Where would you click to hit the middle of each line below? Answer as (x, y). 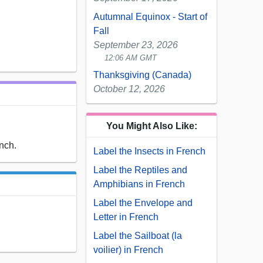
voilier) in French (128, 250)
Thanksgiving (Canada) (142, 75)
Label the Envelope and (143, 203)
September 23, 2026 (136, 45)
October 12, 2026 (129, 89)
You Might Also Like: (151, 126)
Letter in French (126, 217)
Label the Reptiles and (140, 170)
